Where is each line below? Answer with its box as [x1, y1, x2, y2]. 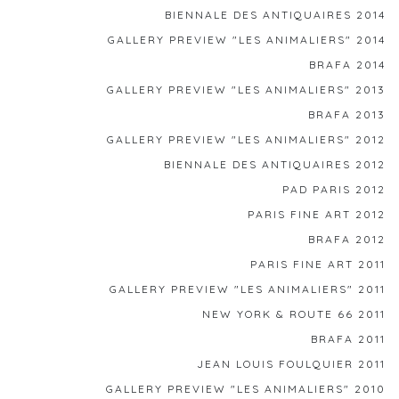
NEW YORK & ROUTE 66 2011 [202, 306, 386, 321]
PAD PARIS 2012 [282, 182, 386, 196]
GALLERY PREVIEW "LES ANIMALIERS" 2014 [108, 32, 386, 46]
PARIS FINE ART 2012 [248, 207, 386, 221]
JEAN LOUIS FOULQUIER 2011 [197, 356, 386, 370]
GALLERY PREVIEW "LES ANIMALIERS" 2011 [110, 281, 386, 296]
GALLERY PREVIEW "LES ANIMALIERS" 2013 [107, 82, 386, 96]
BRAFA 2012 [308, 232, 386, 246]
